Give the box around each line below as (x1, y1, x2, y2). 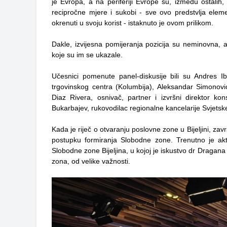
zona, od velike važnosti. (52, 157, 130, 165)
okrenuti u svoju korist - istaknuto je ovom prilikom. (52, 18, 213, 27)
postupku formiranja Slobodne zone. (52, 135, 176, 144)
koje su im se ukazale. (52, 50, 123, 59)
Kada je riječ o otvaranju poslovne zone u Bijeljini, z (52, 125, 216, 133)
